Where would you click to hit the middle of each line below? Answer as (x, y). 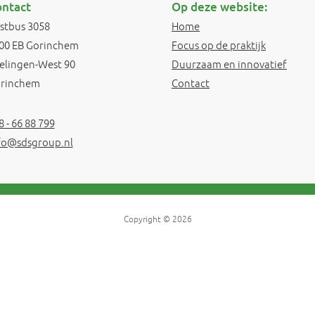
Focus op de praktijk (219, 45)
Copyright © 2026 (157, 219)
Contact (191, 83)
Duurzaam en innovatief (229, 64)
